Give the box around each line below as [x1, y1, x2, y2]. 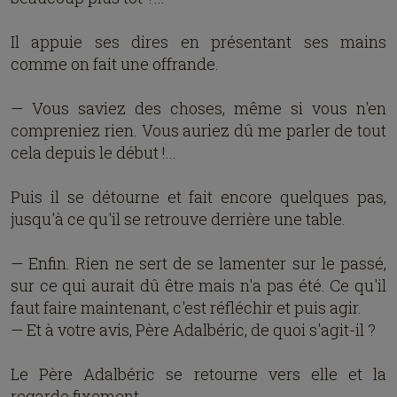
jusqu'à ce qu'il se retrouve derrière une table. [11, 208, 346, 230]
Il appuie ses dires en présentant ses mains [11, 31, 386, 52]
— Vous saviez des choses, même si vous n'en [11, 97, 386, 119]
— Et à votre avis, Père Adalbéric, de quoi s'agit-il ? [11, 319, 376, 340]
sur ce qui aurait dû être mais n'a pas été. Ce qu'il [11, 275, 386, 296]
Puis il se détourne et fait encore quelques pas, [11, 186, 386, 207]
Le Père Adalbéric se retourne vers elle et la [11, 363, 386, 385]
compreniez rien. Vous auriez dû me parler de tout [11, 120, 386, 141]
